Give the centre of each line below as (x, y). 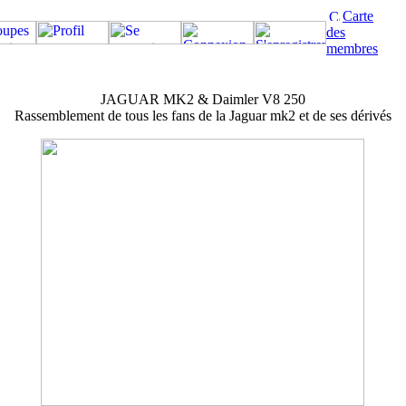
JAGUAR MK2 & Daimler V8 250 (203, 99)
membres (352, 48)
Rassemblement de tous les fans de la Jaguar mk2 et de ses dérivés (203, 116)
